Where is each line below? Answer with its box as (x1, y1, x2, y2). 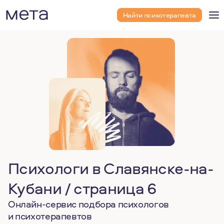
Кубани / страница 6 (8, 177, 156, 199)
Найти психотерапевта (122, 10, 196, 19)
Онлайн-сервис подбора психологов (8, 197, 169, 210)
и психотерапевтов (8, 209, 92, 222)
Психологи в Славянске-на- (8, 157, 213, 179)
